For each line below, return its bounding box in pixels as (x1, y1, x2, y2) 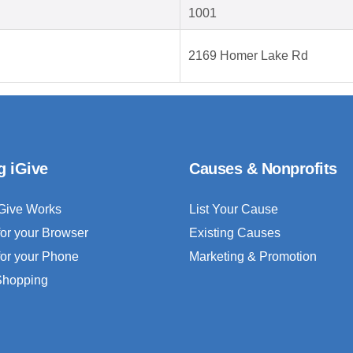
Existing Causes (189, 226, 281, 240)
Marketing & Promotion (189, 250, 317, 264)
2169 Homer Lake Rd (188, 49, 308, 63)
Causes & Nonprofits (189, 160, 337, 178)
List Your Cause (189, 203, 278, 217)
